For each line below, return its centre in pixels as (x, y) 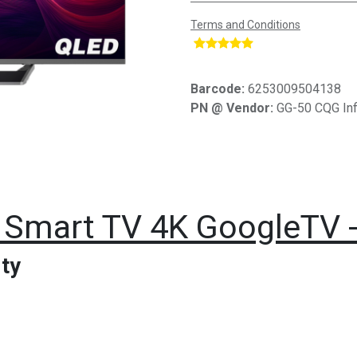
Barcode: (219, 88)
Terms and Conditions (245, 24)
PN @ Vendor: (233, 108)
